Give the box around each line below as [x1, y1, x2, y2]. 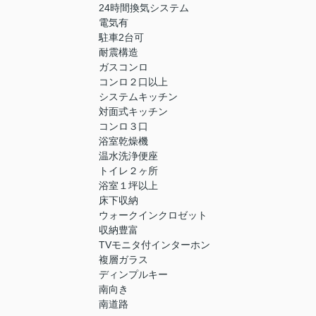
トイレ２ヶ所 [99, 165, 158, 177]
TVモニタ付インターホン [99, 239, 210, 251]
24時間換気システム [99, 2, 189, 14]
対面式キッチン [99, 106, 168, 118]
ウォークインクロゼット [99, 209, 207, 221]
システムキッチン [99, 91, 178, 103]
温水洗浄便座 [99, 150, 158, 162]
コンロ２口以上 [99, 76, 168, 88]
